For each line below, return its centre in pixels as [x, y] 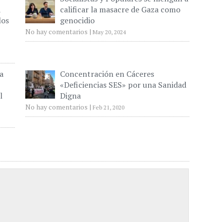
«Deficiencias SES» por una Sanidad [123, 85]
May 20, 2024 [109, 32]
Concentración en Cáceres [107, 74]
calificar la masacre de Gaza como [120, 9]
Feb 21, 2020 [108, 107]
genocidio [77, 20]
